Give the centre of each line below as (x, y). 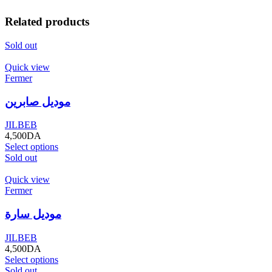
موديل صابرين (38, 101)
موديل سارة (33, 214)
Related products (47, 22)
